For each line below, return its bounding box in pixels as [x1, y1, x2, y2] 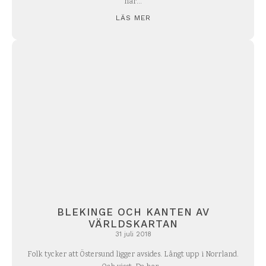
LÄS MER [115, 13, 151, 22]
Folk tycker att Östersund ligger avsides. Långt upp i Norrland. [27, 249, 239, 261]
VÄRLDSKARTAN [88, 217, 178, 230]
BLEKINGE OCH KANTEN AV [56, 205, 210, 218]
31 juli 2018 [115, 230, 151, 238]
